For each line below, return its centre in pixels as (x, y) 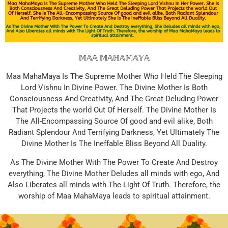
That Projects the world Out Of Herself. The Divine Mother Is (114, 110)
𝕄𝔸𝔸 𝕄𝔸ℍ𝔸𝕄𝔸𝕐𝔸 (114, 58)
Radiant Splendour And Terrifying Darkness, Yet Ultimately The (114, 133)
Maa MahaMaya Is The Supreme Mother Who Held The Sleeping (114, 77)
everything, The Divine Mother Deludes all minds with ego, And (114, 173)
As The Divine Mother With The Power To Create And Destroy (114, 162)
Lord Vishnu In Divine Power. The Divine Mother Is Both (114, 88)
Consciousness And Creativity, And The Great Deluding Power (114, 99)
